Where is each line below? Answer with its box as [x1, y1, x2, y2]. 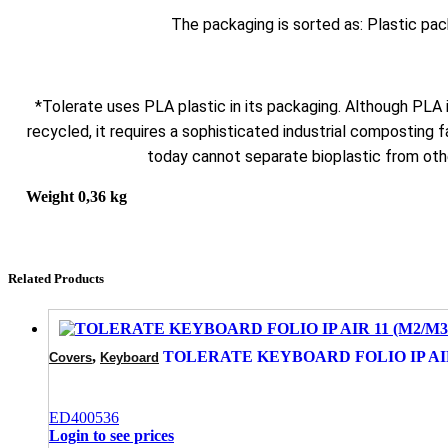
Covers [49, 350, 92, 366]
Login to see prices [49, 427, 174, 445]
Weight [26, 187, 74, 205]
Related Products [8, 270, 104, 286]
